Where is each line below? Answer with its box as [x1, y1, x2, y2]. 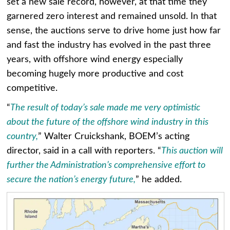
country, [7, 131, 39, 141]
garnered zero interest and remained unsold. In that [7, 11, 217, 21]
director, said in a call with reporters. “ [7, 146, 162, 156]
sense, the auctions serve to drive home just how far [7, 26, 221, 35]
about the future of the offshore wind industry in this [7, 117, 209, 127]
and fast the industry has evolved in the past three [7, 40, 212, 50]
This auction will [161, 146, 223, 156]
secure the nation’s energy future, [7, 175, 136, 184]
